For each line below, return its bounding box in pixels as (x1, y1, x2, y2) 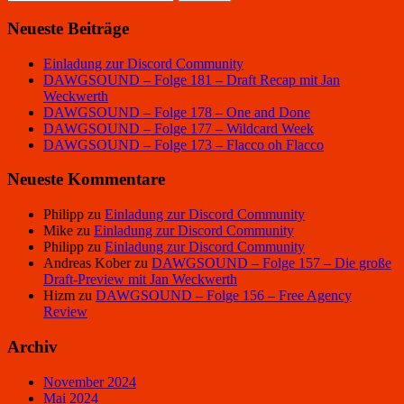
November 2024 (43, 373, 136, 390)
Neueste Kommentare (7, 170, 165, 189)
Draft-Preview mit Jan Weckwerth (43, 271, 237, 288)
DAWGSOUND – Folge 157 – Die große (151, 255, 391, 271)
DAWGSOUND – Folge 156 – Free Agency (96, 288, 352, 304)
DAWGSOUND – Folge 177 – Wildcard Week (43, 120, 314, 136)
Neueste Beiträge (7, 18, 129, 38)
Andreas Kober (43, 255, 131, 271)
